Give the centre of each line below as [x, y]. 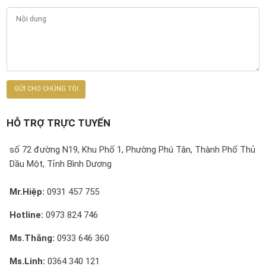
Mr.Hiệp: [28, 192]
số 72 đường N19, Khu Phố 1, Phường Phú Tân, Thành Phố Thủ [132, 150]
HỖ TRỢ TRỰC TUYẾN [58, 123]
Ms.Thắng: [32, 238]
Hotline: [27, 215]
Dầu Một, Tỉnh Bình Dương [60, 164]
